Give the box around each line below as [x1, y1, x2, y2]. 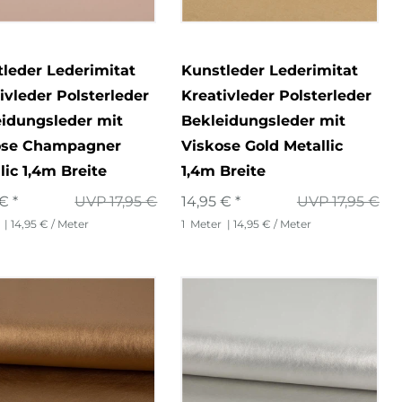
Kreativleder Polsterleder [180, 86, 371, 104]
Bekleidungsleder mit [180, 111, 345, 129]
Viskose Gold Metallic [180, 136, 343, 154]
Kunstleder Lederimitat [180, 61, 358, 79]
